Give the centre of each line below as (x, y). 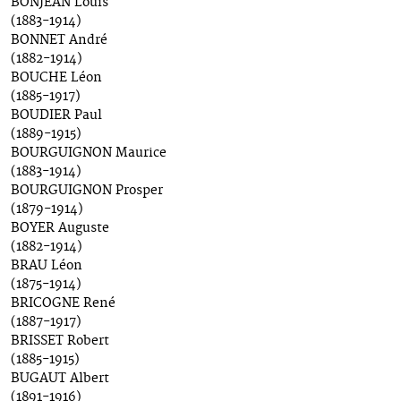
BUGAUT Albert (60, 379)
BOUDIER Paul (56, 116)
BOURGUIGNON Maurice (89, 154)
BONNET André (59, 41)
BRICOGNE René (63, 304)
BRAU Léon (47, 266)
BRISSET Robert (60, 341)
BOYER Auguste (60, 229)
